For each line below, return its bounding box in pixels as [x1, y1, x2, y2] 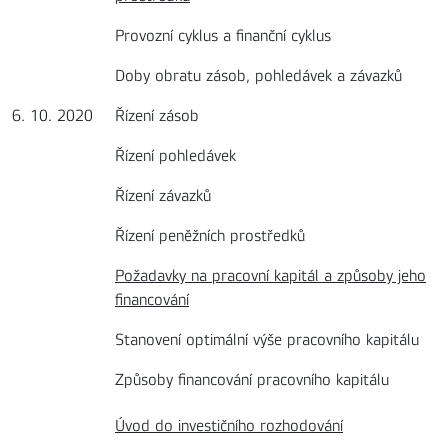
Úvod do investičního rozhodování [115, 416, 343, 435]
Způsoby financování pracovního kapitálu [115, 370, 389, 389]
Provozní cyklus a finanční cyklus [115, 26, 331, 45]
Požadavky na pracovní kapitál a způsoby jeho [115, 266, 426, 285]
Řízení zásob [115, 106, 199, 125]
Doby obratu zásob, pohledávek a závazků [115, 66, 402, 85]
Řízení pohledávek [115, 146, 236, 165]
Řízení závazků [115, 186, 211, 205]
